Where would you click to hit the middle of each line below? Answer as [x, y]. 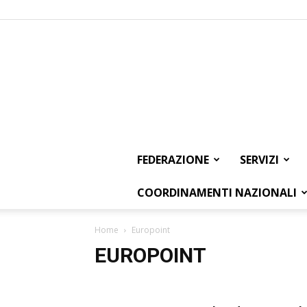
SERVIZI [259, 160]
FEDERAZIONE [173, 160]
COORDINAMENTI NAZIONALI [217, 193]
